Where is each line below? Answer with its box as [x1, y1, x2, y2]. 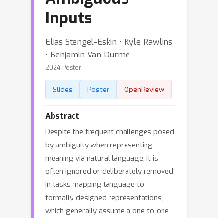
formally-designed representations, [45, 193, 163, 202]
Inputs [45, 8, 92, 28]
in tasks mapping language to [45, 180, 144, 189]
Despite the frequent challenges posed [45, 127, 174, 137]
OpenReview [124, 85, 164, 94]
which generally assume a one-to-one [45, 206, 169, 216]
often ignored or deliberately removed [45, 166, 173, 176]
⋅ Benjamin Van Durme [45, 49, 130, 60]
